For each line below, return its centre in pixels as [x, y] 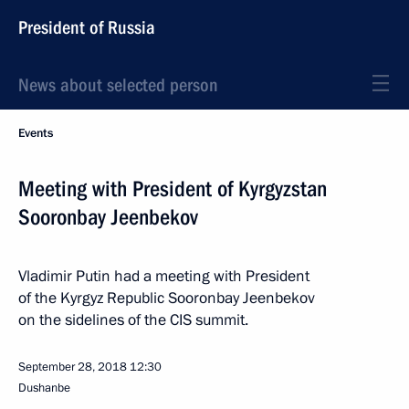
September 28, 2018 [73, 367]
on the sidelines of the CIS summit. [133, 320]
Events [36, 133]
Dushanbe [44, 388]
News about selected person [118, 85]
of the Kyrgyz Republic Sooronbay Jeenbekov [167, 298]
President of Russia [87, 27]
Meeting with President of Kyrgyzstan [173, 189]
